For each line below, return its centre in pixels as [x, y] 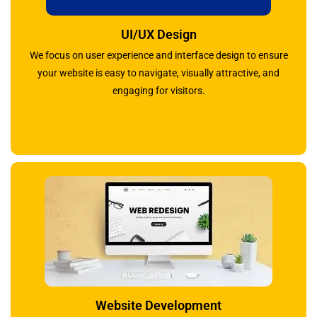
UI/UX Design [158, 35]
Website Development [158, 306]
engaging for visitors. [158, 91]
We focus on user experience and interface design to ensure [158, 56]
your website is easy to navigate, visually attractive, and [158, 73]
